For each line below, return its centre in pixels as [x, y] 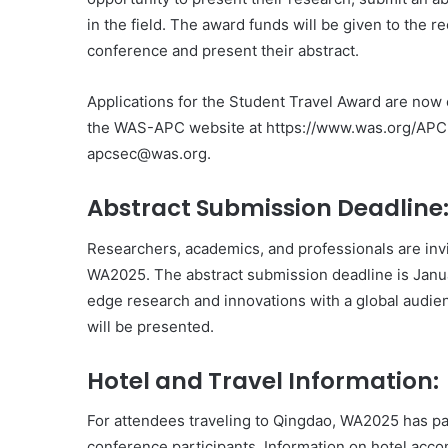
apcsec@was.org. [149, 154]
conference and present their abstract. [223, 51]
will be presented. [150, 326]
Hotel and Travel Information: [263, 380]
